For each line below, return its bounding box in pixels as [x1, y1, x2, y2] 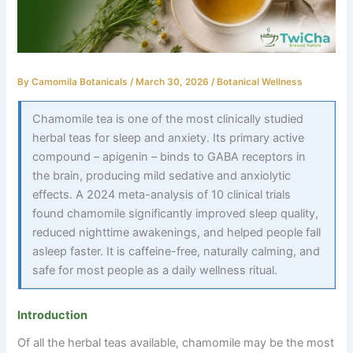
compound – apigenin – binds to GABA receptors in [32, 149, 307, 164]
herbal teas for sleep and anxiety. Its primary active [32, 130, 305, 145]
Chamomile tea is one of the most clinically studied [32, 111, 304, 126]
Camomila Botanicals [32, 76, 131, 88]
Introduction [17, 308, 88, 323]
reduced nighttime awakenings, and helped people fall [32, 225, 321, 240]
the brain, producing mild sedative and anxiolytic [32, 168, 292, 183]
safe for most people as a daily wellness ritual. [32, 262, 278, 277]
